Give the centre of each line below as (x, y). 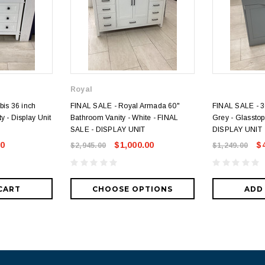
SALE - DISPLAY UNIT (108, 130)
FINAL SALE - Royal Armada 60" (125, 106)
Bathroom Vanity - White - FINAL (125, 118)
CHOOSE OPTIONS (132, 189)
